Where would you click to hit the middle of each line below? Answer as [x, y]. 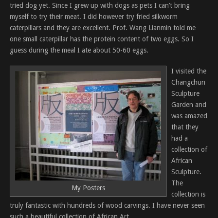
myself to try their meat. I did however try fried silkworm [94, 17]
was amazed [189, 116]
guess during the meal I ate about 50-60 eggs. [79, 50]
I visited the [189, 71]
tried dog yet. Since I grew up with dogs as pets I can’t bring [100, 5]
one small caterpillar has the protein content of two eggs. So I [102, 39]
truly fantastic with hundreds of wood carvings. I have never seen [107, 205]
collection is [188, 194]
